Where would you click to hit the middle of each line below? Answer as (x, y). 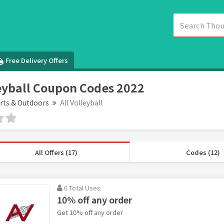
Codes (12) (203, 152)
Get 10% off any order (90, 212)
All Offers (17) (56, 152)
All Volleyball (81, 102)
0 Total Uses (82, 187)
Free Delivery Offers (37, 60)
